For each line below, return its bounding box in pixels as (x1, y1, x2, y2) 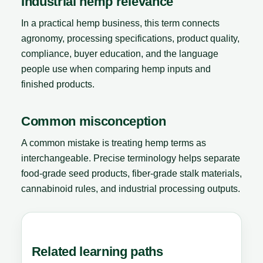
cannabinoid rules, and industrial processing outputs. (21, 184, 240, 194)
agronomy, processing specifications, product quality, (21, 33, 240, 43)
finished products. (21, 79, 95, 89)
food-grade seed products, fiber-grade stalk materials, (21, 168, 242, 179)
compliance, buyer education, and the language (21, 48, 218, 59)
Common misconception (21, 114, 166, 129)
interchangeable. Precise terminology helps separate (21, 153, 240, 164)
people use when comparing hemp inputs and (21, 63, 211, 74)
